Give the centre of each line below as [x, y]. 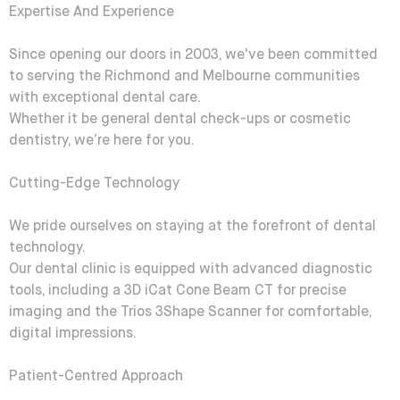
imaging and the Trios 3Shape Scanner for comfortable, [190, 312]
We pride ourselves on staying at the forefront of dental [192, 227]
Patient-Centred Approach [96, 377]
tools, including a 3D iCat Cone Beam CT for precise [178, 291]
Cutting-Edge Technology [94, 184]
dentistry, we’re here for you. [102, 141]
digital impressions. [74, 334]
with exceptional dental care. [105, 98]
